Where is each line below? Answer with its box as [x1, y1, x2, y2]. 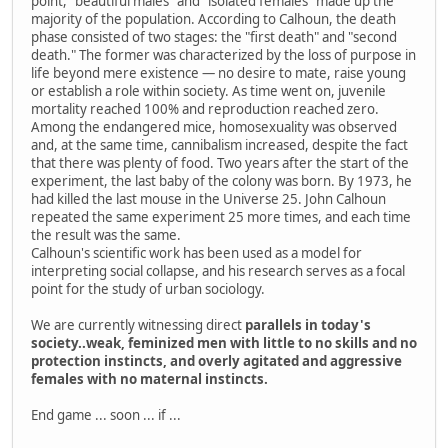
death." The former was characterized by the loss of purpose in [31, 45, 416, 64]
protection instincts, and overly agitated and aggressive [31, 351, 402, 370]
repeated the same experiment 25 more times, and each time [31, 207, 411, 226]
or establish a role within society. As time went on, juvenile [31, 81, 386, 100]
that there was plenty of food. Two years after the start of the [31, 153, 409, 172]
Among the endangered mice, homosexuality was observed [31, 117, 397, 136]
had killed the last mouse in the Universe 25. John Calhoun [31, 189, 386, 208]
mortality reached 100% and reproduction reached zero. [31, 99, 379, 118]
